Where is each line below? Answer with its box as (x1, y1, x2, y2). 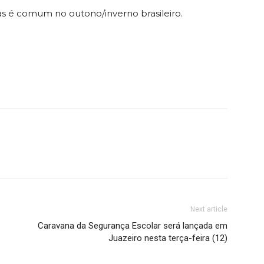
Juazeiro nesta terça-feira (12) (108, 233, 227, 243)
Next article (190, 205, 227, 213)
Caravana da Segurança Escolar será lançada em (38, 220, 227, 231)
